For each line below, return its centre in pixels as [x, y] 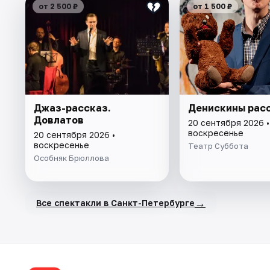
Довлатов [59, 120]
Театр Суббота [218, 146]
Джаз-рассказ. [72, 108]
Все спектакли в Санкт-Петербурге [115, 202]
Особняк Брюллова [71, 158]
